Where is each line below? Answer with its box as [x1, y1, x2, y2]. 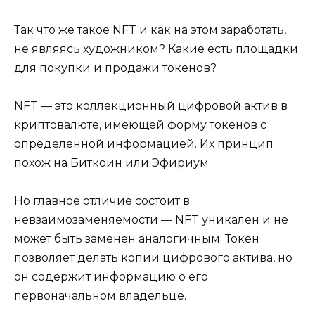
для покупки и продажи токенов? [14, 61, 217, 75]
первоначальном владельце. [14, 289, 186, 303]
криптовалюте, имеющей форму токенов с [14, 118, 266, 132]
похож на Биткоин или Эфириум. [14, 156, 211, 170]
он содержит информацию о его [14, 270, 208, 284]
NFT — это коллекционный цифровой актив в [14, 99, 288, 113]
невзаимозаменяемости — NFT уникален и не [14, 213, 288, 227]
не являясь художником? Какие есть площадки [14, 42, 298, 56]
